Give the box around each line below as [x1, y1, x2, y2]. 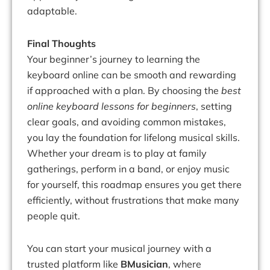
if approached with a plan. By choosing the [27, 84, 221, 97]
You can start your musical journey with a [27, 242, 212, 255]
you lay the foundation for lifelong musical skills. [27, 131, 240, 144]
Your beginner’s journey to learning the [27, 53, 200, 66]
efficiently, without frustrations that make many [27, 194, 239, 207]
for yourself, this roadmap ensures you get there [27, 178, 242, 191]
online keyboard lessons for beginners [27, 100, 196, 113]
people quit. [27, 210, 80, 222]
